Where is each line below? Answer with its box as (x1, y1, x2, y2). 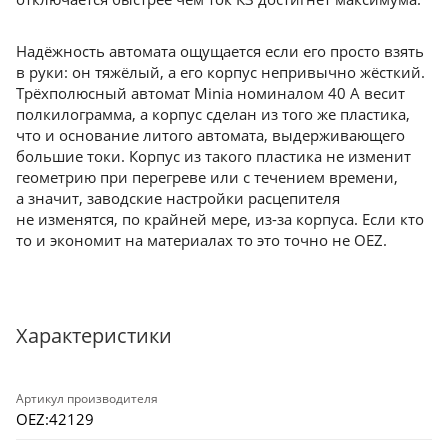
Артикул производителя (16, 389, 158, 407)
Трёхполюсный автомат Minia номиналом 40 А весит (16, 82, 405, 103)
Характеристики (16, 321, 172, 349)
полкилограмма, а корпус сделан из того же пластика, (16, 103, 410, 124)
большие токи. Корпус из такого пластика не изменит (16, 145, 411, 166)
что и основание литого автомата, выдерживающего (16, 124, 405, 145)
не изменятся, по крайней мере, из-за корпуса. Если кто (16, 208, 424, 229)
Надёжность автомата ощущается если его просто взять (16, 40, 424, 61)
